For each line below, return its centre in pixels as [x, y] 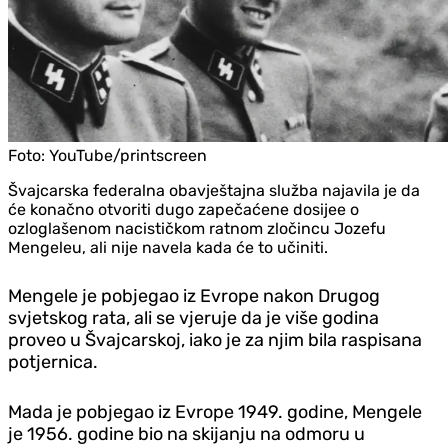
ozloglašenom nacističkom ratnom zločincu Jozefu [197, 228]
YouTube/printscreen [128, 155]
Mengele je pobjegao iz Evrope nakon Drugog [194, 295]
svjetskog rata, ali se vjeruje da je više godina [193, 317]
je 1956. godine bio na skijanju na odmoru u [186, 433]
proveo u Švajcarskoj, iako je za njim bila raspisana [215, 339]
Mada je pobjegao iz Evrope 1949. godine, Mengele [215, 411]
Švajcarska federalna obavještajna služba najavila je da [214, 190]
